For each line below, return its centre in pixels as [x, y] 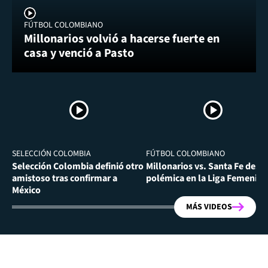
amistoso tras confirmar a [65, 179]
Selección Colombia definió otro [78, 167]
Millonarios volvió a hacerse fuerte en [122, 39]
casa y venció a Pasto [79, 54]
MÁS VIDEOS [209, 207]
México [26, 191]
